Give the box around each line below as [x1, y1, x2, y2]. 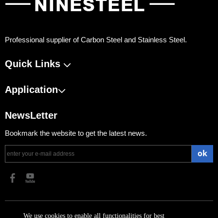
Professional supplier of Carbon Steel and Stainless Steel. [5, 36, 187, 44]
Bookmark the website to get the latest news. [5, 129, 147, 137]
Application [5, 84, 58, 95]
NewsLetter [5, 110, 57, 121]
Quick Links [5, 58, 63, 69]
